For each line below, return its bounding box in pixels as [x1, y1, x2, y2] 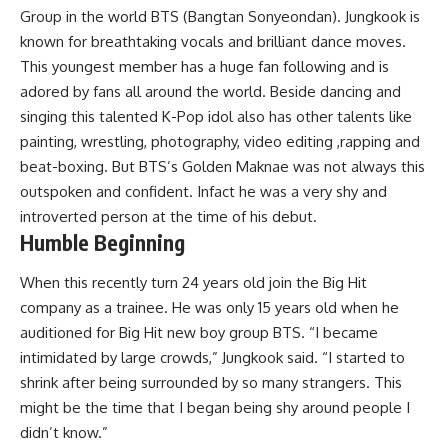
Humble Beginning [20, 229, 185, 256]
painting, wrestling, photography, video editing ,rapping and [20, 132, 420, 151]
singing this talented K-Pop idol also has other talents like [20, 107, 412, 126]
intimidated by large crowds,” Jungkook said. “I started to [20, 347, 405, 367]
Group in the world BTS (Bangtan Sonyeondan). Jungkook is [20, 7, 420, 26]
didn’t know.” [20, 422, 108, 442]
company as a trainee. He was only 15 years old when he [20, 297, 399, 317]
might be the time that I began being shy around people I [20, 397, 410, 417]
